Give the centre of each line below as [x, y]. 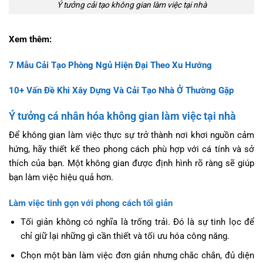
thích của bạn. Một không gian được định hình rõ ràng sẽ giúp [131, 163]
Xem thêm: [30, 39]
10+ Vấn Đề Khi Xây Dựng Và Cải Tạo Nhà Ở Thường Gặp [121, 91]
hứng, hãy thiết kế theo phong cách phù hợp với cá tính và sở [131, 149]
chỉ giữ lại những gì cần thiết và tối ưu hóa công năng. [125, 236]
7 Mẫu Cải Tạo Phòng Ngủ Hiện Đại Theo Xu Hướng [110, 65]
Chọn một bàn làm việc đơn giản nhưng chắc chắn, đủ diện [137, 255]
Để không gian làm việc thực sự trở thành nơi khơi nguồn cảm [131, 135]
